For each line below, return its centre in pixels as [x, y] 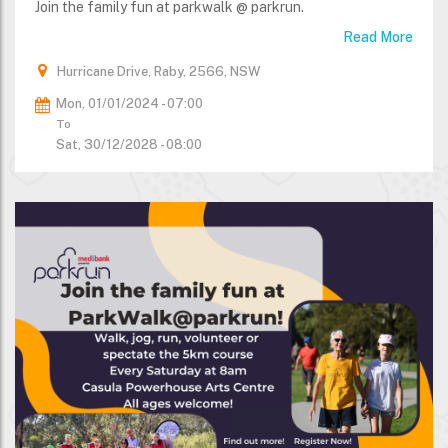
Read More [378, 37]
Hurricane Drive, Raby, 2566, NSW [158, 72]
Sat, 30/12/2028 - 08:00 [129, 145]
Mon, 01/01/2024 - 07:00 [129, 104]
